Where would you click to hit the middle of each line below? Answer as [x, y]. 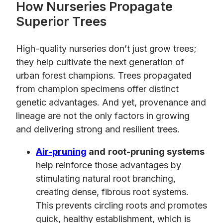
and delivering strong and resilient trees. [98, 129]
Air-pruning [61, 151]
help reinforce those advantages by [109, 165]
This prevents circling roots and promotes [121, 205]
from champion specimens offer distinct [97, 89]
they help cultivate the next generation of [100, 62]
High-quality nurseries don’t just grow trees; [106, 48]
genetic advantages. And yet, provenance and [111, 102]
